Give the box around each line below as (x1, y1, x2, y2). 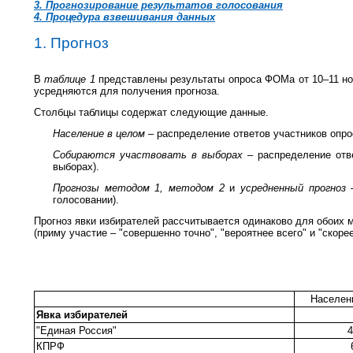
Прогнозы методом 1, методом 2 (53, 181, 230, 194)
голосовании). (53, 193, 119, 206)
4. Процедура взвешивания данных (34, 10, 215, 23)
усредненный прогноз (240, 181, 351, 194)
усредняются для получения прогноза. (34, 84, 220, 97)
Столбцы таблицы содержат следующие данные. (34, 106, 269, 118)
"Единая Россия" (36, 324, 117, 336)
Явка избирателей (36, 308, 128, 321)
